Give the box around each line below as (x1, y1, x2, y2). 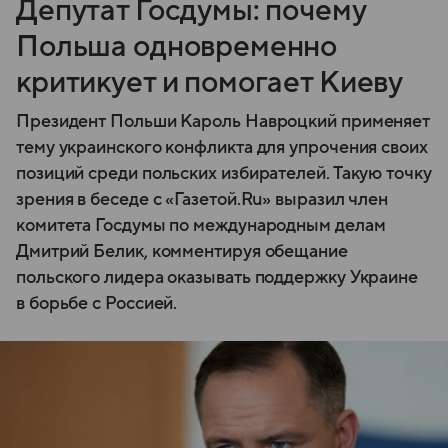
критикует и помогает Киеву (16, 66, 404, 100)
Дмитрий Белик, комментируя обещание (16, 242, 348, 262)
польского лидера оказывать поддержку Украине (16, 268, 419, 288)
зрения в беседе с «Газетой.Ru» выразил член (16, 190, 389, 210)
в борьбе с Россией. (16, 294, 178, 314)
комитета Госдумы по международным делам (16, 216, 386, 236)
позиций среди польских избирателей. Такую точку (16, 164, 432, 184)
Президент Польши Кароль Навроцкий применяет (16, 112, 431, 132)
